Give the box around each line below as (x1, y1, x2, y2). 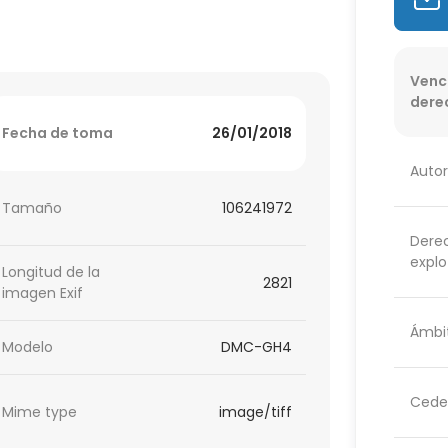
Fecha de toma (2, 123, 114, 144)
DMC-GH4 (221, 337, 293, 358)
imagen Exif (2, 283, 84, 304)
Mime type (2, 401, 78, 422)
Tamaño (2, 197, 63, 218)
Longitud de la (2, 262, 101, 283)
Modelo (2, 337, 54, 358)
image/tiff (219, 401, 293, 422)
